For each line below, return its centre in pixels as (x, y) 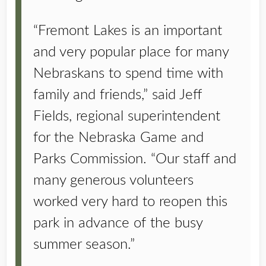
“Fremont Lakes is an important (128, 31)
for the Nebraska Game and (118, 138)
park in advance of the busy (118, 223)
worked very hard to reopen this (130, 202)
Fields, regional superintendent (127, 116)
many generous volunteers (113, 180)
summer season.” (84, 245)
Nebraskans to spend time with (128, 74)
